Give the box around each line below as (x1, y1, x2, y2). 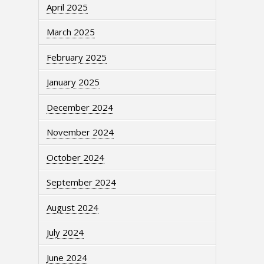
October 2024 (47, 151, 105, 163)
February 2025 (47, 51, 107, 63)
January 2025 (47, 76, 100, 88)
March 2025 (47, 26, 95, 38)
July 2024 (47, 226, 84, 239)
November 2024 (47, 126, 114, 138)
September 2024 (47, 176, 117, 189)
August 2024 (47, 201, 99, 213)
